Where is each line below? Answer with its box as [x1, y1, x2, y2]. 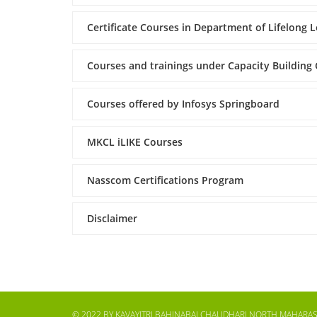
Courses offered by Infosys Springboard [87, 97, 279, 110]
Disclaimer [87, 212, 137, 225]
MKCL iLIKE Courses [87, 135, 183, 149]
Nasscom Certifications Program [87, 173, 243, 187]
